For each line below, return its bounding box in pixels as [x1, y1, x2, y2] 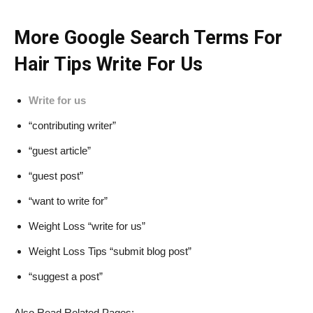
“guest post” [29, 170, 83, 182]
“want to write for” [29, 195, 108, 207]
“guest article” [29, 145, 91, 156]
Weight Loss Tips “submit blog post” [29, 245, 191, 257]
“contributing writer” [29, 119, 116, 131]
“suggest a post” [29, 270, 103, 282]
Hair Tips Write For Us [14, 53, 203, 75]
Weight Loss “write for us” [29, 220, 145, 232]
